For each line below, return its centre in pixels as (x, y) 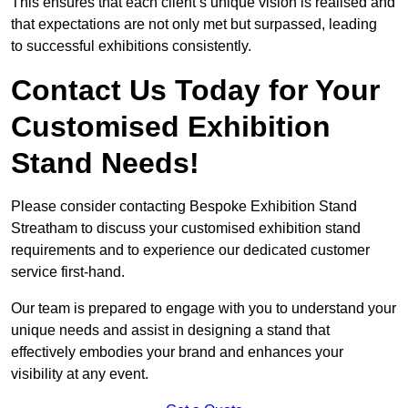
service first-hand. (68, 272)
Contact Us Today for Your (195, 91)
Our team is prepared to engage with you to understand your (204, 309)
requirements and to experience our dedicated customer (190, 250)
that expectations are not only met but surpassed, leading (194, 25)
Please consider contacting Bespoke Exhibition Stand (184, 207)
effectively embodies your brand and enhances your (177, 352)
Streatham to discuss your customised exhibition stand (186, 229)
